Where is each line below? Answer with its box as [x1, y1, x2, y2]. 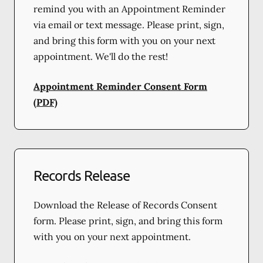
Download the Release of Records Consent [33, 198, 217, 211]
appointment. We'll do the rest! [33, 50, 168, 62]
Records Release [33, 166, 130, 184]
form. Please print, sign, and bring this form [33, 214, 222, 227]
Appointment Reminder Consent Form [33, 80, 207, 92]
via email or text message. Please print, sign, [33, 18, 224, 31]
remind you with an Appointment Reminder [33, 2, 225, 15]
